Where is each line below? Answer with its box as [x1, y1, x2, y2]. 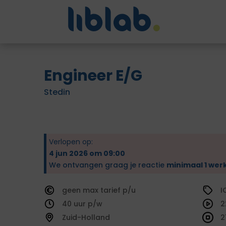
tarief [100, 185, 123, 195]
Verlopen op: [49, 137, 93, 147]
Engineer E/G [44, 65, 142, 86]
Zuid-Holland [62, 212, 110, 222]
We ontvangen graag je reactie [49, 160, 166, 170]
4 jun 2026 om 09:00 [49, 148, 125, 158]
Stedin [44, 86, 70, 98]
